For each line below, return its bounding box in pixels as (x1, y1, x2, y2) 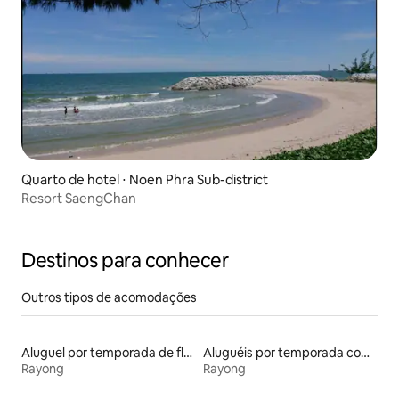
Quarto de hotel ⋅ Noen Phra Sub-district (21, 170, 268, 188)
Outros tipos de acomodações (21, 289, 197, 305)
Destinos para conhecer (21, 247, 229, 273)
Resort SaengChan (21, 189, 136, 207)
